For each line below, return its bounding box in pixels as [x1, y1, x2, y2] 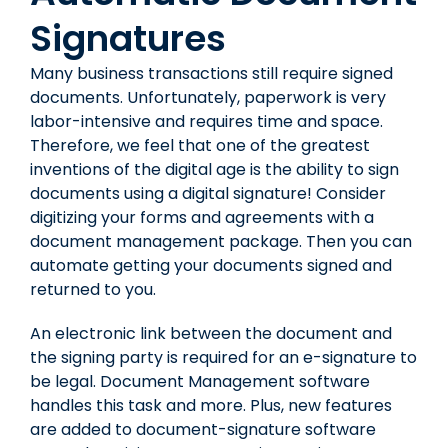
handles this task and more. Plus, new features [30, 393, 392, 417]
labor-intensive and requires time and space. [30, 109, 383, 133]
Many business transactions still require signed [30, 61, 393, 85]
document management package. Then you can [30, 229, 412, 253]
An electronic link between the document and [30, 321, 392, 345]
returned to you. [30, 277, 156, 301]
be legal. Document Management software [30, 369, 370, 393]
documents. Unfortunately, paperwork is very [30, 85, 386, 109]
